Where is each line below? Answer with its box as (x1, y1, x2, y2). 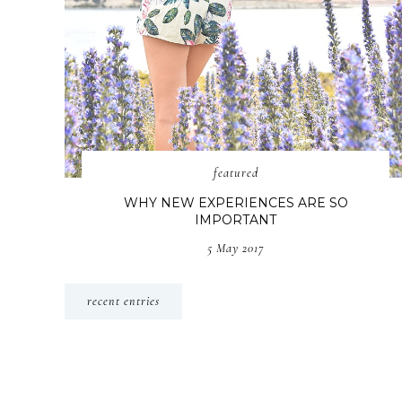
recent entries (87, 293, 160, 310)
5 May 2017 (207, 240, 265, 257)
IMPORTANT (195, 212, 277, 229)
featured (213, 165, 258, 181)
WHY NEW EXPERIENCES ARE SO (123, 195, 348, 212)
